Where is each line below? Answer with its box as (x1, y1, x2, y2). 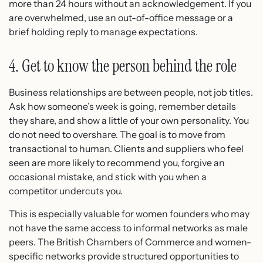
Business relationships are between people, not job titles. (9, 86, 253, 99)
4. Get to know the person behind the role (9, 55, 237, 77)
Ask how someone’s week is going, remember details (9, 100, 236, 113)
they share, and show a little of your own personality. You (9, 114, 249, 127)
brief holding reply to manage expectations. (9, 26, 198, 38)
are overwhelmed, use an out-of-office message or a (9, 12, 233, 24)
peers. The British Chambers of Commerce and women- (9, 235, 251, 248)
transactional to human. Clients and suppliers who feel (9, 143, 244, 155)
